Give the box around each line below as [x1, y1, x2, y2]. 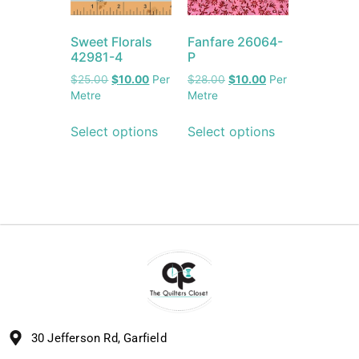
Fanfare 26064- [188, 34, 283, 50]
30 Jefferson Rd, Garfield [30, 330, 167, 345]
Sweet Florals [71, 34, 153, 50]
